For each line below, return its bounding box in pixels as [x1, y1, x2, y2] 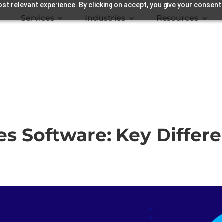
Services [21, 13, 54, 23]
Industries [85, 13, 125, 23]
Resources [156, 13, 198, 23]
